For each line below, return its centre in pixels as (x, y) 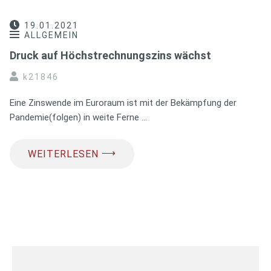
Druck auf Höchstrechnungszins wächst (110, 55)
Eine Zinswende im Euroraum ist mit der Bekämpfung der (123, 103)
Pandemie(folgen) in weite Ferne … (78, 117)
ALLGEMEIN (51, 35)
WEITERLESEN (63, 154)
